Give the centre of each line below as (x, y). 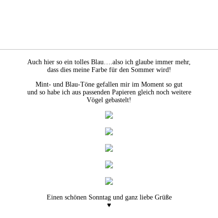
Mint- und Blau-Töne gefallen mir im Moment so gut (109, 84)
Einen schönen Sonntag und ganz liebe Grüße (109, 197)
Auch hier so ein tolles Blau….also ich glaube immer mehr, (109, 62)
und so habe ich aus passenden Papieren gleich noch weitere (109, 92)
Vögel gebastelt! (109, 100)
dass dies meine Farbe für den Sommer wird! (109, 70)
